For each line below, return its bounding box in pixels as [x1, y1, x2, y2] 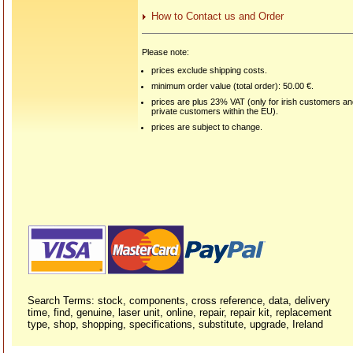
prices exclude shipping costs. [151, 65, 268, 76]
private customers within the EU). [151, 106, 279, 117]
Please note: [142, 47, 189, 58]
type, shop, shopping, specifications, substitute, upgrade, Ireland [28, 318, 323, 330]
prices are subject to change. [151, 122, 263, 132]
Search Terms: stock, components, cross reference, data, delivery [28, 295, 330, 307]
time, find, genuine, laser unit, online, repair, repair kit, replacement [28, 307, 332, 318]
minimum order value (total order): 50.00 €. [151, 81, 314, 91]
